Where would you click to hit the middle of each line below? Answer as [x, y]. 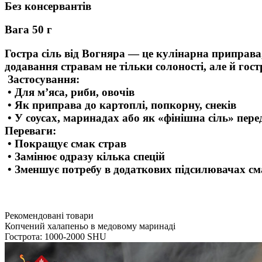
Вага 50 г [31, 30]
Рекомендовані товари [49, 215]
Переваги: [30, 131]
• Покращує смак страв [65, 144]
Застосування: [42, 80]
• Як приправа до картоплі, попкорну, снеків [120, 105]
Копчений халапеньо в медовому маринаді [90, 226]
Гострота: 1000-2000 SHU [56, 236]
